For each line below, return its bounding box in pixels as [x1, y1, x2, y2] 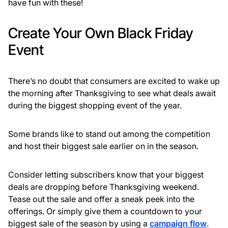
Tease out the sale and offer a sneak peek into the [8, 194, 194, 205]
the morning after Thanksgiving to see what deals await [8, 88, 216, 99]
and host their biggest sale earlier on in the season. [8, 141, 198, 152]
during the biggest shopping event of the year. [8, 100, 182, 111]
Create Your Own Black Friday [8, 24, 193, 42]
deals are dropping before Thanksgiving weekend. [8, 182, 199, 192]
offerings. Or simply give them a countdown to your [8, 206, 202, 217]
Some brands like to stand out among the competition [8, 129, 210, 139]
